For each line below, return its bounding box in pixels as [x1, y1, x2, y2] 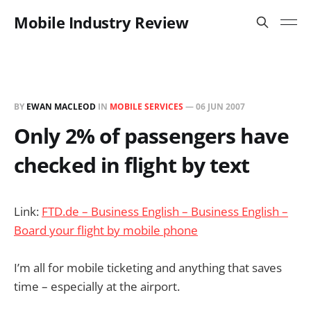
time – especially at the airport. [14, 278, 180, 295]
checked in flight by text [14, 151, 250, 179]
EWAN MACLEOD [26, 101, 96, 112]
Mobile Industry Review [14, 12, 189, 33]
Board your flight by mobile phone [14, 222, 198, 238]
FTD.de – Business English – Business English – [42, 203, 288, 219]
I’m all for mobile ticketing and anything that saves [14, 260, 282, 276]
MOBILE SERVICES [110, 101, 183, 112]
